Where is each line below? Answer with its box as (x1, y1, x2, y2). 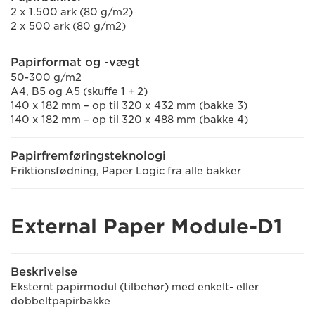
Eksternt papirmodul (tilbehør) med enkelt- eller (11, 281, 259, 292)
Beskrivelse (11, 265, 77, 278)
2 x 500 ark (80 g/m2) (11, 20, 126, 32)
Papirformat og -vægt (11, 56, 140, 69)
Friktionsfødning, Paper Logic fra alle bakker (11, 165, 241, 176)
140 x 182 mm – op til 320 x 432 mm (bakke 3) (11, 100, 247, 111)
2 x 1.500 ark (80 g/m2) (11, 6, 133, 18)
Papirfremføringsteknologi (11, 149, 166, 162)
